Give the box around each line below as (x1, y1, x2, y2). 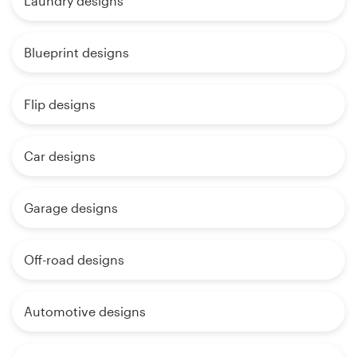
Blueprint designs (24, 45, 129, 61)
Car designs (24, 148, 96, 164)
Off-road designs (24, 252, 124, 268)
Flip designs (24, 96, 96, 112)
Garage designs (24, 200, 118, 216)
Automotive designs (24, 304, 146, 320)
